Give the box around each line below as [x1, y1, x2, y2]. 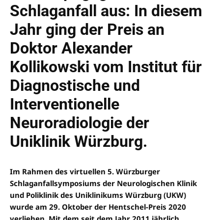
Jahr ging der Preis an [10, 20, 165, 39]
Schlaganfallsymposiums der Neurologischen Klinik [10, 178, 197, 189]
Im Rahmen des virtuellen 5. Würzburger [10, 166, 160, 177]
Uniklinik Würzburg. [10, 132, 147, 151]
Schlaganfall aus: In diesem [10, 1, 202, 21]
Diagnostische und [10, 76, 140, 95]
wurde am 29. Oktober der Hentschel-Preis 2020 [10, 202, 186, 212]
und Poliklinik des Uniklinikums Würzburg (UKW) [10, 190, 186, 200]
